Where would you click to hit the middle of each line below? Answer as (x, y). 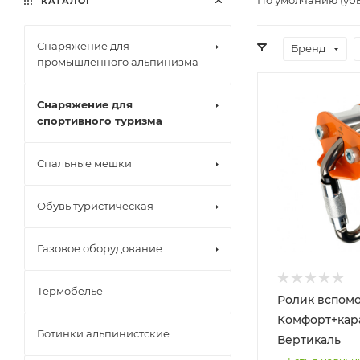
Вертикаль (309, 340)
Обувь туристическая (95, 205)
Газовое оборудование (100, 248)
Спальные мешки (84, 163)
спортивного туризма (100, 120)
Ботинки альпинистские (103, 333)
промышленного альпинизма (118, 61)
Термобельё (70, 290)
